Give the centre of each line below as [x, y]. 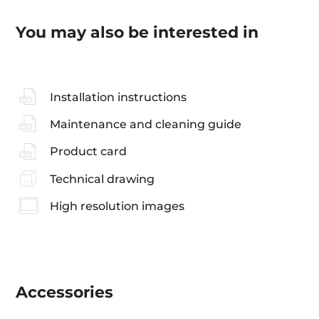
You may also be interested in [137, 32]
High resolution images [117, 206]
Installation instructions [118, 97]
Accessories [65, 293]
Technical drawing [102, 179]
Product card [88, 152]
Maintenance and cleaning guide [145, 124]
